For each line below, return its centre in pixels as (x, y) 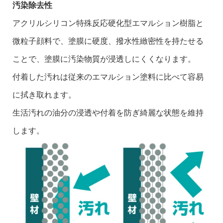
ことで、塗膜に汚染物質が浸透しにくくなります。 (104, 59)
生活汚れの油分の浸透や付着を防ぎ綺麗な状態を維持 (108, 112)
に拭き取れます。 (44, 95)
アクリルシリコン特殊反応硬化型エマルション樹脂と (108, 23)
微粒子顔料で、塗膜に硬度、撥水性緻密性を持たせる (108, 41)
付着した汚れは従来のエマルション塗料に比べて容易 (108, 77)
